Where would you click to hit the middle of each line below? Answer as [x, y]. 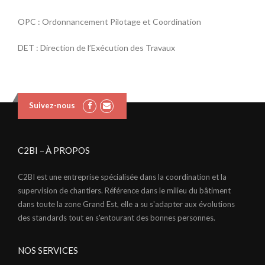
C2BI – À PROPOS [54, 150]
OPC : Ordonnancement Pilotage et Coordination [109, 21]
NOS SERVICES [48, 250]
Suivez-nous [52, 105]
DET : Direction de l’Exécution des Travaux [96, 47]
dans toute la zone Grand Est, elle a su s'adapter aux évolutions [126, 204]
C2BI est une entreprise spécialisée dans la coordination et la [122, 177]
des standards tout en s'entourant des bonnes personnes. [117, 217]
